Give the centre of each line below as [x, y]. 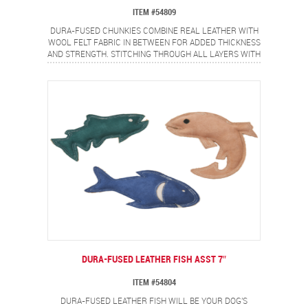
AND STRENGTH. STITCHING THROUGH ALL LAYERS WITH [154, 55]
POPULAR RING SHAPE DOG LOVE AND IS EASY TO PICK [154, 78]
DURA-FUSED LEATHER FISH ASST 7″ [154, 260]
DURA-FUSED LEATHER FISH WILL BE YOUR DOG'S [154, 301]
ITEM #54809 [154, 13]
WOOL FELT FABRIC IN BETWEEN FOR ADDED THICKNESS [154, 43]
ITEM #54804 [154, 283]
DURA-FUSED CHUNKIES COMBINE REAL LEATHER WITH [154, 31]
